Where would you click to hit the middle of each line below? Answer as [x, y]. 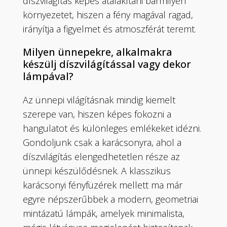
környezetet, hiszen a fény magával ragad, [108, 14]
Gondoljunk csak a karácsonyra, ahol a [102, 142]
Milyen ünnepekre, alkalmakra [98, 52]
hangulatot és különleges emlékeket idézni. [112, 128]
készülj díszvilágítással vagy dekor [107, 64]
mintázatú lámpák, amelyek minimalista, [104, 213]
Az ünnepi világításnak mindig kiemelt [99, 100]
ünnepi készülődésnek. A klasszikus [97, 171]
